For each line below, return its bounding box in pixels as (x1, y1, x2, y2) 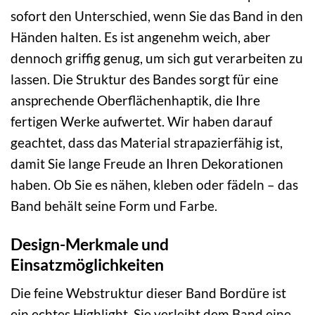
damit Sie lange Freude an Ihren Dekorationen (11, 155, 283, 172)
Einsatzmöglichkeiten (11, 254, 164, 274)
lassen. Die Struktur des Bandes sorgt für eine (11, 70, 278, 87)
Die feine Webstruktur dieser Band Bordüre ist (11, 285, 286, 302)
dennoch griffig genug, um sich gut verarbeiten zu (11, 49, 303, 66)
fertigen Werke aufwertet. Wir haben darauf (11, 112, 272, 129)
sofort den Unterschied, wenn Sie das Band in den (11, 7, 303, 24)
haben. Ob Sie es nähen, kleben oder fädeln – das (11, 176, 298, 193)
